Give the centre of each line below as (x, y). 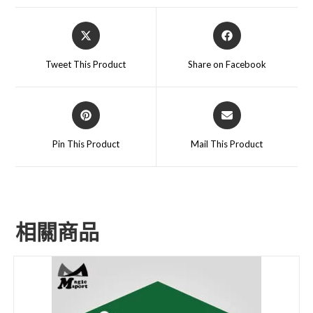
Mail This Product (227, 144)
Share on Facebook (227, 65)
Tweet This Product (86, 65)
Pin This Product (86, 144)
